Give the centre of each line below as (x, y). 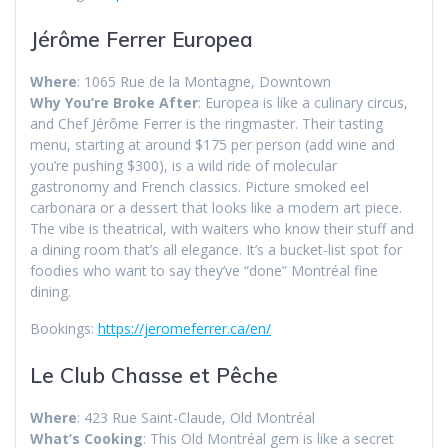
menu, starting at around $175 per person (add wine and (212, 145)
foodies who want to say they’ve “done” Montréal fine (204, 271)
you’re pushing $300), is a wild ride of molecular (183, 166)
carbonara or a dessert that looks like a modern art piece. (216, 208)
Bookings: (64, 329)
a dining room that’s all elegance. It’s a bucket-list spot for (216, 250)
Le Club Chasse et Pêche (154, 375)
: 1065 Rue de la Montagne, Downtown (204, 82)
